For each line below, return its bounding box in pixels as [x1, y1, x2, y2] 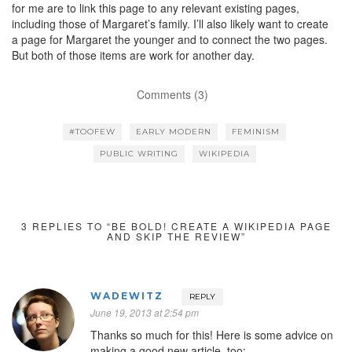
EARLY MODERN [136, 126, 211, 137]
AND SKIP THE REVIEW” [106, 229, 246, 243]
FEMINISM [232, 126, 280, 137]
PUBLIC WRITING [99, 148, 178, 159]
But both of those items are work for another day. [12, 46, 255, 63]
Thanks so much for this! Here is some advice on [90, 326, 333, 343]
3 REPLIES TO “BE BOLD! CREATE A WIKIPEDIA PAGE [20, 218, 332, 233]
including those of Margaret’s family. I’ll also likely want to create [12, 15, 328, 31]
